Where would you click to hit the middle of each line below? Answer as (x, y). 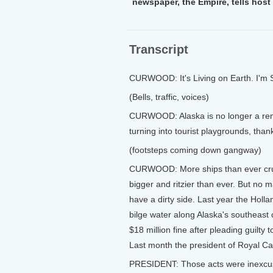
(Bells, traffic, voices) (169, 97)
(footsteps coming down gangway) (195, 150)
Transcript (159, 49)
